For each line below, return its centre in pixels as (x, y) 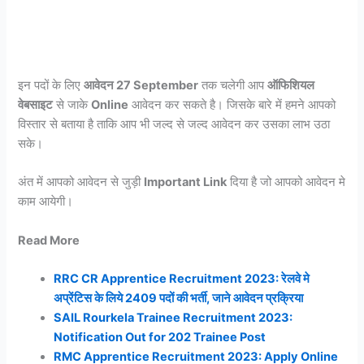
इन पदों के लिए (51, 86)
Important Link (186, 182)
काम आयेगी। (48, 202)
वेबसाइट (36, 105)
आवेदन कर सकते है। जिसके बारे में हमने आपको (232, 105)
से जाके (72, 105)
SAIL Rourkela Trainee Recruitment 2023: (173, 318)
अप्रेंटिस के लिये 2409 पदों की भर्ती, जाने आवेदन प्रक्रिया (179, 299)
